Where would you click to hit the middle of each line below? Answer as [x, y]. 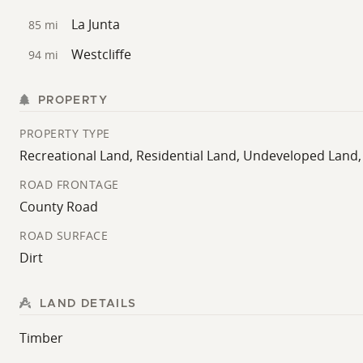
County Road [59, 207]
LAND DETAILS [86, 304]
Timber [41, 338]
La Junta [96, 25]
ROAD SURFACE [64, 236]
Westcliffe [101, 55]
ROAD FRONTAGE [69, 185]
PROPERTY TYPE [65, 134]
